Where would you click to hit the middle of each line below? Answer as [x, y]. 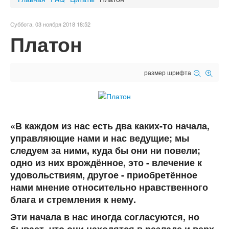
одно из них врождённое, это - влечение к [106, 163]
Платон [46, 44]
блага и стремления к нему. [73, 200]
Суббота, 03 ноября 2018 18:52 [50, 24]
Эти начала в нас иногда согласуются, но [105, 217]
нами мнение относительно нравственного [109, 187]
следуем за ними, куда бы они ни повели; [105, 151]
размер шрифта [168, 72]
